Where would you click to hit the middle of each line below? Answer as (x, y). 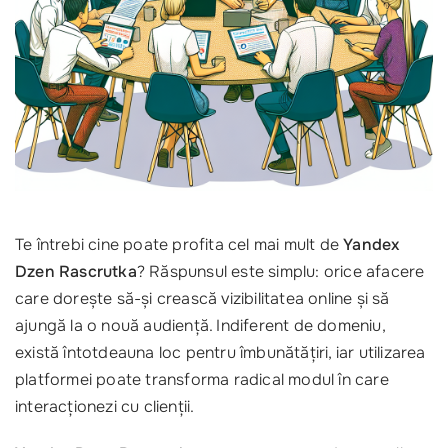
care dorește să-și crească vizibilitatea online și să (202, 299)
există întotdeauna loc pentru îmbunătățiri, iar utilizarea (220, 353)
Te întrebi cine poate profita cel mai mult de (179, 245)
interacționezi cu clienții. (105, 407)
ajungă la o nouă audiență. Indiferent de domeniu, (200, 326)
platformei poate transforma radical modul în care (202, 380)
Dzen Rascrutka (76, 272)
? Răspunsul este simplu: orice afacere (280, 272)
